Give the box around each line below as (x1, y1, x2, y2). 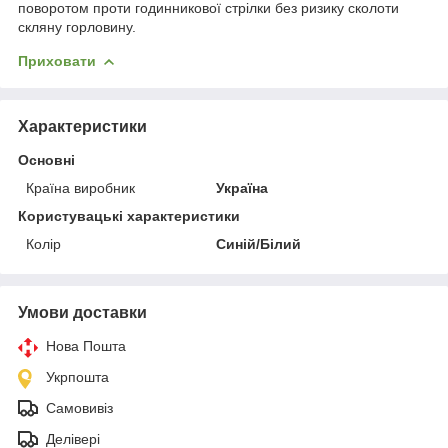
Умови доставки (18, 303, 147, 321)
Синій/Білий (216, 235, 302, 252)
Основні (18, 151, 75, 168)
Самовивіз (46, 399, 113, 416)
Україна (216, 179, 269, 196)
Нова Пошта (46, 337, 126, 354)
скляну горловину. (18, 18, 136, 35)
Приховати (18, 52, 96, 69)
